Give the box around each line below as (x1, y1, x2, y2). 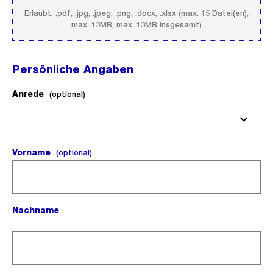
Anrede (12, 89, 44, 99)
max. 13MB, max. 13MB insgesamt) (71, 20, 202, 29)
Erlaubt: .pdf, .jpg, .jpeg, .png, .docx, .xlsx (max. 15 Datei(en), (24, 9, 249, 18)
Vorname (12, 147, 53, 157)
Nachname (12, 205, 62, 215)
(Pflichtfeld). (15, 218, 69, 227)
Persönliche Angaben (12, 63, 133, 76)
